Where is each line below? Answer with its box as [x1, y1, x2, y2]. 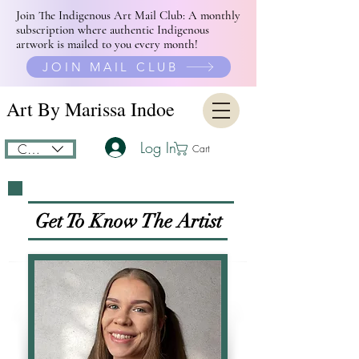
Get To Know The [34, 209, 177, 233]
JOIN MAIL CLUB [42, 59, 179, 75]
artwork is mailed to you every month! [16, 37, 198, 51]
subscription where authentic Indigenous [16, 22, 209, 37]
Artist [176, 209, 222, 233]
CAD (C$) [18, 140, 71, 158]
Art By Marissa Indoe [6, 96, 175, 122]
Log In [139, 137, 176, 157]
